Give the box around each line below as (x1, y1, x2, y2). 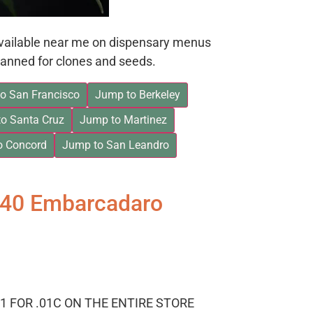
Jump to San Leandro (62, 138, 169, 152)
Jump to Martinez (80, 113, 167, 127)
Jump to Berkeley (95, 88, 180, 102)
